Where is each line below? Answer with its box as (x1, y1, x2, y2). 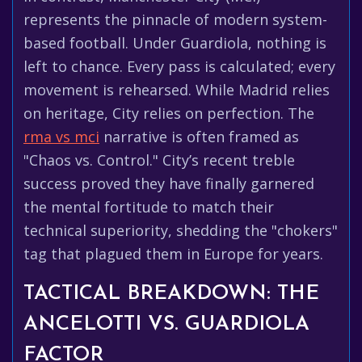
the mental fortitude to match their (23, 197, 274, 217)
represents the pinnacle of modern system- (23, 10, 327, 29)
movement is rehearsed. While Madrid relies (23, 80, 330, 99)
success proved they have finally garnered (23, 174, 314, 193)
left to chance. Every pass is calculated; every (23, 57, 335, 76)
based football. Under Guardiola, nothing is (23, 33, 326, 53)
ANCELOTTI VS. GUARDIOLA (23, 314, 309, 335)
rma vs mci (23, 127, 99, 146)
